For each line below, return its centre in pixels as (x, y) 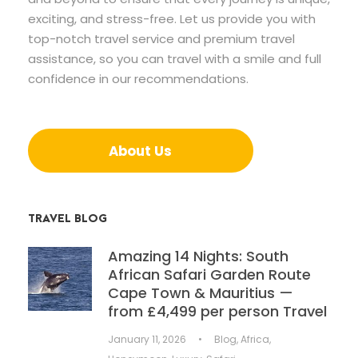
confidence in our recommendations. (138, 79)
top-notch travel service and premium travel (161, 39)
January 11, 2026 (147, 339)
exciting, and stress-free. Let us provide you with (172, 19)
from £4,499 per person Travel (217, 311)
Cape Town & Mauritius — (201, 292)
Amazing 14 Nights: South (198, 256)
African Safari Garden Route (209, 274)
